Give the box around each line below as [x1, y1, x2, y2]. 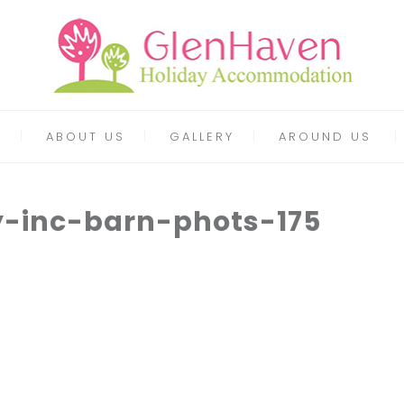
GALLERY [169, 128, 234, 146]
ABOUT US [45, 128, 125, 146]
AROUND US [278, 128, 372, 146]
